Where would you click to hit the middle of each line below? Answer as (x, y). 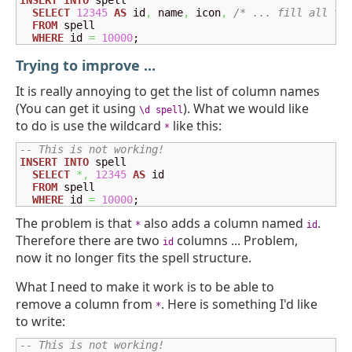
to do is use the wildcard (90, 126)
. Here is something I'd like (239, 304)
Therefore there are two (89, 240)
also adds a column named (224, 223)
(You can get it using (77, 108)
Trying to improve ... (86, 65)
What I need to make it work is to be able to (145, 287)
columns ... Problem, (236, 240)
